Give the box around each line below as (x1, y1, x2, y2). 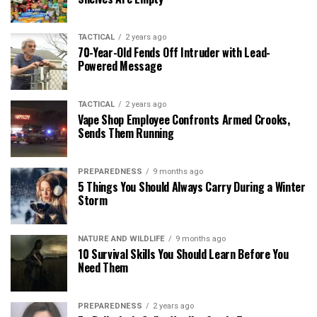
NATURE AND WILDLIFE (78, 234, 165, 243)
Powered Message (78, 57, 162, 74)
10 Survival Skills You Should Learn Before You (78, 245, 289, 263)
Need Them (78, 258, 129, 276)
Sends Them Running (78, 124, 174, 142)
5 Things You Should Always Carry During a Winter (78, 178, 306, 195)
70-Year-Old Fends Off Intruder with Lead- (78, 43, 270, 61)
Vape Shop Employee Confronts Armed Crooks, (78, 110, 290, 128)
